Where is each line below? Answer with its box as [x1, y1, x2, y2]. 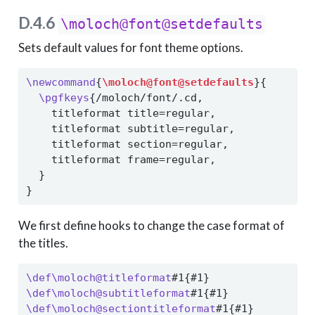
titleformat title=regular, [25, 106, 216, 120]
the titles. [18, 236, 68, 251]
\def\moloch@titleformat [25, 271, 172, 285]
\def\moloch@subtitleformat [25, 287, 191, 300]
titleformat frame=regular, [25, 153, 216, 166]
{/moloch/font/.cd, [89, 91, 203, 104]
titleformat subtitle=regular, [25, 122, 235, 135]
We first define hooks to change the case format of [18, 218, 285, 233]
